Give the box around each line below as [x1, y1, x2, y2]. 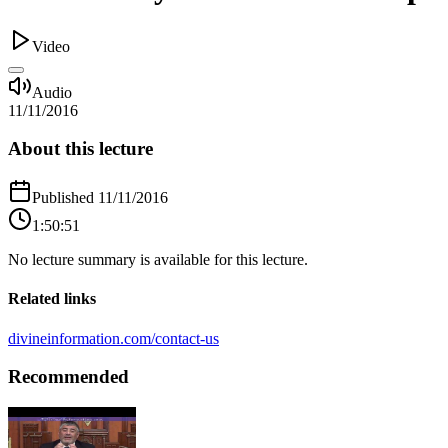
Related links [8, 290, 96, 308]
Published [32, 189, 98, 207]
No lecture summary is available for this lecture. [8, 251, 308, 269]
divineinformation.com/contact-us [8, 329, 219, 347]
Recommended [8, 366, 129, 388]
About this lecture [8, 138, 153, 160]
